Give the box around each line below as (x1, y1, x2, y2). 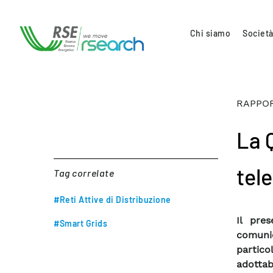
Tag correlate (54, 167, 115, 179)
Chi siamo (190, 27, 231, 38)
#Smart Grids (54, 218, 107, 229)
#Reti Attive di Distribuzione (54, 194, 171, 205)
